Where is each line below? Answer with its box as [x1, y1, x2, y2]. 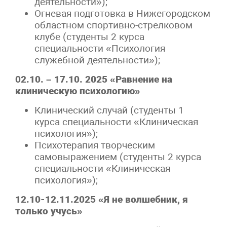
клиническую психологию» [15, 85, 140, 97]
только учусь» [15, 205, 83, 217]
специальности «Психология [34, 42, 166, 54]
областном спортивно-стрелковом [34, 19, 193, 31]
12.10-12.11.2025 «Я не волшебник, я [15, 193, 188, 205]
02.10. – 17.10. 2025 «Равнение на [15, 73, 172, 85]
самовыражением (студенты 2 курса [34, 150, 202, 163]
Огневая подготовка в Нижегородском [34, 7, 211, 19]
